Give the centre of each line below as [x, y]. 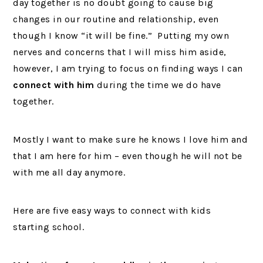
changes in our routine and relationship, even [116, 19]
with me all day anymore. [69, 172]
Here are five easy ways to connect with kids [112, 210]
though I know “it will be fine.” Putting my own [121, 36]
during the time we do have [158, 85]
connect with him [54, 85]
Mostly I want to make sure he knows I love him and [131, 139]
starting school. [49, 227]
